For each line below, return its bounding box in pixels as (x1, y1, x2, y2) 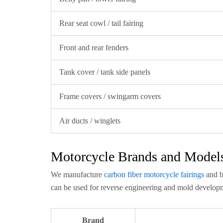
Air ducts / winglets (59, 116, 120, 125)
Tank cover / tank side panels (59, 68, 150, 76)
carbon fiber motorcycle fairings (104, 170, 204, 179)
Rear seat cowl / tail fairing (59, 19, 143, 27)
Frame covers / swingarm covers (59, 92, 161, 101)
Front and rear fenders (59, 43, 128, 52)
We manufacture (51, 170, 104, 179)
